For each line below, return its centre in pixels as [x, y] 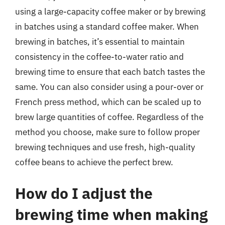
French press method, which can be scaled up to [108, 102]
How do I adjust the [84, 193]
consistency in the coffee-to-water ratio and [99, 57]
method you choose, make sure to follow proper [107, 132]
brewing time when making [111, 214]
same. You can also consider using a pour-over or [109, 87]
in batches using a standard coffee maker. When [107, 27]
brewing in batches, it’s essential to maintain [100, 42]
